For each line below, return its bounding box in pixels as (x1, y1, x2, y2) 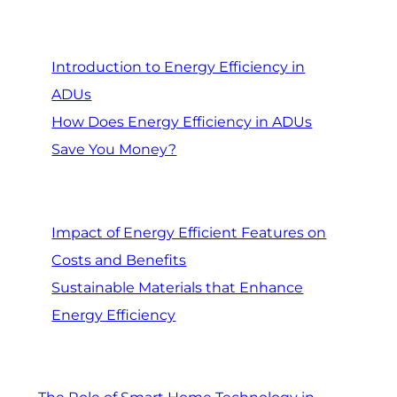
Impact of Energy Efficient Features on (51, 223, 327, 241)
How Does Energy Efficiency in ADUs (51, 113, 313, 131)
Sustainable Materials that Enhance (51, 278, 304, 296)
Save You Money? (51, 141, 177, 159)
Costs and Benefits (51, 251, 187, 269)
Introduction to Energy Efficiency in (51, 58, 306, 76)
